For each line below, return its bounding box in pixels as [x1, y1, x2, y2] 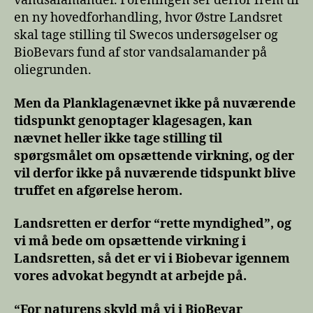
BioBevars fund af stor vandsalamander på [14, 45, 267, 61]
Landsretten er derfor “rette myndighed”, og [14, 216, 291, 233]
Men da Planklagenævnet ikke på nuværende [14, 95, 296, 112]
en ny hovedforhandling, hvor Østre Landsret [14, 10, 282, 27]
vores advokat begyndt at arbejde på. [14, 268, 247, 285]
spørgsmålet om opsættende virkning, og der [14, 147, 294, 164]
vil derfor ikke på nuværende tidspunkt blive [14, 165, 296, 182]
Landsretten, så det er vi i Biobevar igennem [14, 251, 290, 268]
